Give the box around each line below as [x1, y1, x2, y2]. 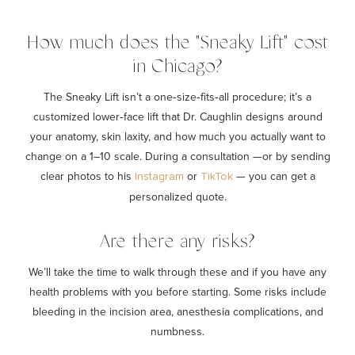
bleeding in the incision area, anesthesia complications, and [32, 303, 323, 319]
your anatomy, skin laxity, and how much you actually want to [29, 128, 326, 144]
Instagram [134, 170, 184, 182]
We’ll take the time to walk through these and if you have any [29, 263, 326, 280]
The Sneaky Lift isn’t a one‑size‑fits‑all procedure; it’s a [44, 88, 311, 105]
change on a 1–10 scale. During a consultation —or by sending [25, 147, 330, 164]
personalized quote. [128, 188, 227, 204]
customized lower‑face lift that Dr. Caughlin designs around [32, 108, 323, 124]
